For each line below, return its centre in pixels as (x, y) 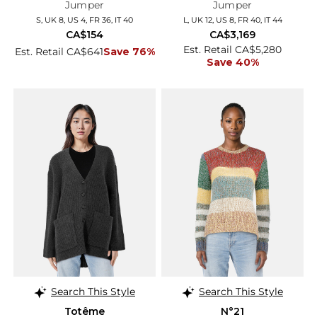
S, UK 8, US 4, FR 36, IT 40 (85, 20)
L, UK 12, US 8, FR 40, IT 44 (232, 20)
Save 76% (129, 52)
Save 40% (232, 63)
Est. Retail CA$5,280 (232, 50)
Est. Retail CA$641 (59, 52)
